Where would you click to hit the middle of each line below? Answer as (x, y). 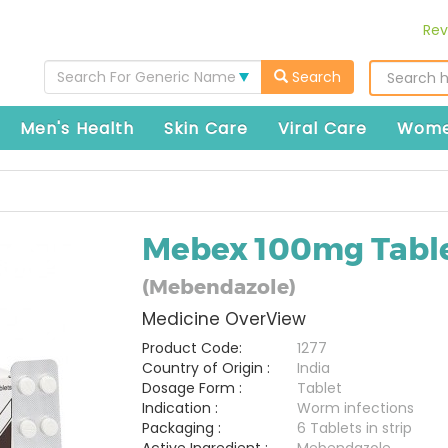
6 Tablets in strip (354, 428)
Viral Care (322, 128)
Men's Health (77, 128)
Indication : (179, 408)
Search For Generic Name (146, 77)
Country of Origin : (205, 368)
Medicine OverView (223, 319)
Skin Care (206, 128)
